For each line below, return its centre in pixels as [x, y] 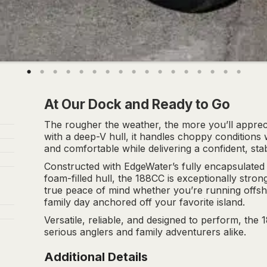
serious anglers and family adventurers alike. [145, 232]
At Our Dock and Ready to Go [137, 104]
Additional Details [96, 257]
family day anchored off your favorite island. [145, 202]
